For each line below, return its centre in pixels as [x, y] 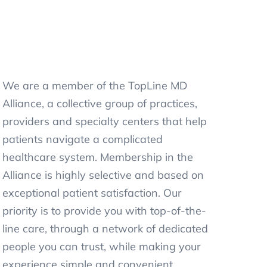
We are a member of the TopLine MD [95, 86]
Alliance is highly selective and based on [103, 175]
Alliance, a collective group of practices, [100, 103]
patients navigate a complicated [83, 139]
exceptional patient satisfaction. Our [92, 193]
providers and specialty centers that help [105, 121]
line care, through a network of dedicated [105, 229]
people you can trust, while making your [102, 246]
